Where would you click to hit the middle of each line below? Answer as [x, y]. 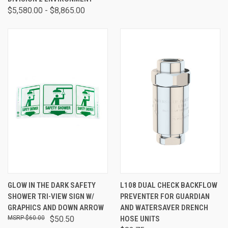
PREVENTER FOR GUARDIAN [165, 196]
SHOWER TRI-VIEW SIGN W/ [51, 196]
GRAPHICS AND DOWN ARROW [56, 208]
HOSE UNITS [140, 219]
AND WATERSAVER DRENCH [164, 208]
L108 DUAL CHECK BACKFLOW [169, 185]
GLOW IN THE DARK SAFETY [52, 185]
